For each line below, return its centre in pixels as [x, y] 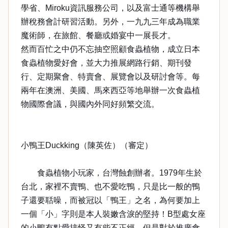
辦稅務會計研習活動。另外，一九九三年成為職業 [110, 22]
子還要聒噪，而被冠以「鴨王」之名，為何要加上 [110, 200]
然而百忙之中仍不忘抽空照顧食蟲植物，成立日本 [110, 49]
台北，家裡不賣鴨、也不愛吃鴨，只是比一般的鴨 [110, 187]
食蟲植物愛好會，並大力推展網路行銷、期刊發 [106, 63]
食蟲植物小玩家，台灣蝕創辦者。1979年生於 [111, 173]
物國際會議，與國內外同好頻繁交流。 [90, 104]
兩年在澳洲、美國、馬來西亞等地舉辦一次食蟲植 [110, 90]
